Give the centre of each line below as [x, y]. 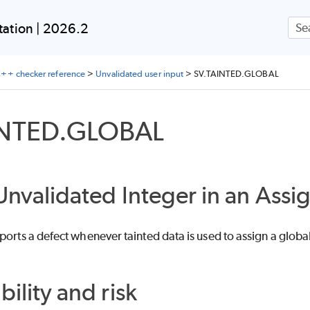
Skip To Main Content [155, 25]
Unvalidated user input [140, 74]
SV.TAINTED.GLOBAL [236, 74]
